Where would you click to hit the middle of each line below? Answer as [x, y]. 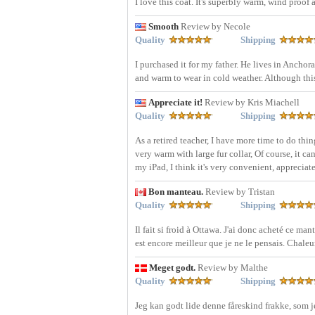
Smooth [165, 27]
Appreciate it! [176, 103]
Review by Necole [216, 27]
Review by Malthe [233, 268]
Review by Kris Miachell [252, 103]
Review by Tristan [240, 192]
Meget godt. [173, 268]
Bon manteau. [177, 192]
